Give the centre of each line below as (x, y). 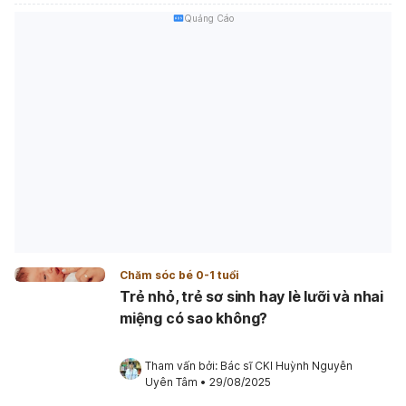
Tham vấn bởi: (183, 365)
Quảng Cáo (208, 18)
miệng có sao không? (194, 318)
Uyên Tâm (171, 382)
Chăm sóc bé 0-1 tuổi (179, 275)
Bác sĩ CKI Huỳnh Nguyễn (286, 365)
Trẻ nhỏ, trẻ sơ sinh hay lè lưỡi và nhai (251, 296)
